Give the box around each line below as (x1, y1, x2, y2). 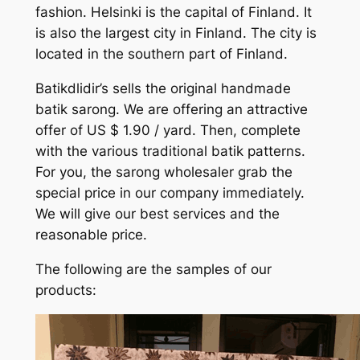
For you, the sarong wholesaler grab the (35, 163, 292, 180)
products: (35, 281, 96, 298)
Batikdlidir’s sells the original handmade (35, 80, 291, 96)
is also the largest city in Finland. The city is (35, 25, 317, 42)
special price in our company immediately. (35, 184, 305, 201)
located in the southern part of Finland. (35, 46, 288, 63)
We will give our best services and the (35, 205, 280, 222)
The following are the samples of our (35, 260, 272, 277)
